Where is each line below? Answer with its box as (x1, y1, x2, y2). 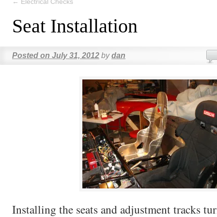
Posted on (12, 51, 50, 60)
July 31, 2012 (52, 51, 99, 60)
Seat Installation (12, 15, 138, 37)
